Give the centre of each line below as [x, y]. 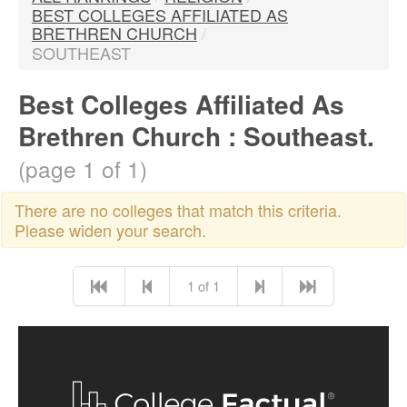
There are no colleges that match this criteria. [178, 210]
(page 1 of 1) [83, 169]
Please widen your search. [110, 230]
